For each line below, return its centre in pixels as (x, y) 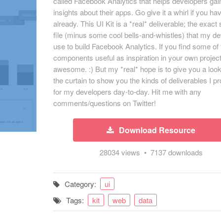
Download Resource (157, 130)
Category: (83, 184)
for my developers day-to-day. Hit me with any (128, 92)
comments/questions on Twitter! (105, 103)
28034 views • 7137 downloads (151, 152)
